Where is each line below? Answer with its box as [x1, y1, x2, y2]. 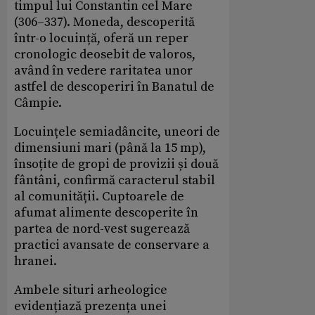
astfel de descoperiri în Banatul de [14, 79, 214, 96]
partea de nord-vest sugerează [14, 221, 190, 238]
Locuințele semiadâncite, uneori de [14, 124, 220, 141]
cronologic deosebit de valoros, [14, 46, 195, 63]
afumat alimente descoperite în [14, 205, 198, 221]
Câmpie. [14, 95, 62, 112]
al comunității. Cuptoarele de [14, 188, 184, 205]
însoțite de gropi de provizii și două [14, 156, 219, 173]
